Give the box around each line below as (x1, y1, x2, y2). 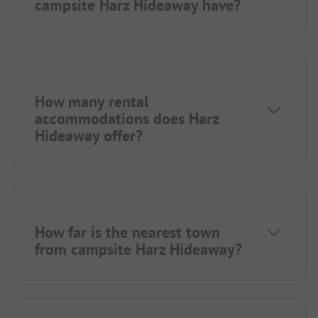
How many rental (35, 92, 148, 112)
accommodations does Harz (35, 109, 219, 129)
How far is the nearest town (35, 222, 220, 243)
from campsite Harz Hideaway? (35, 239, 242, 260)
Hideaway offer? (35, 126, 143, 146)
